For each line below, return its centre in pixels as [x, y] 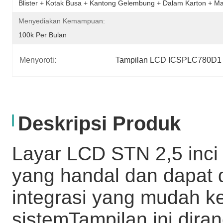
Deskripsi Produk [99, 124]
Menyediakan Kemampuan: [62, 21]
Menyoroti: [38, 60]
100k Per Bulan [43, 35]
